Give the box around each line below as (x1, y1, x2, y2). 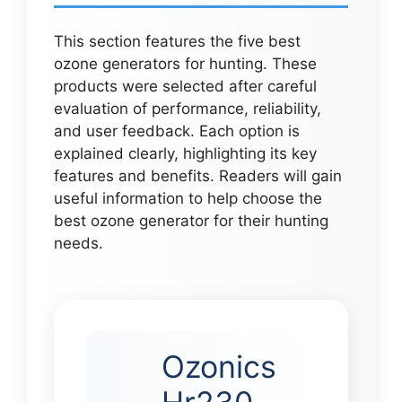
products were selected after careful (54, 76, 317, 95)
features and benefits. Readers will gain (54, 166, 342, 185)
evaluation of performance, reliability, (54, 99, 321, 118)
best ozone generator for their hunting (54, 211, 328, 230)
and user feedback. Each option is (54, 121, 300, 140)
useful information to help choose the (54, 188, 322, 207)
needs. (54, 233, 103, 252)
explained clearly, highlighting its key (54, 144, 317, 162)
